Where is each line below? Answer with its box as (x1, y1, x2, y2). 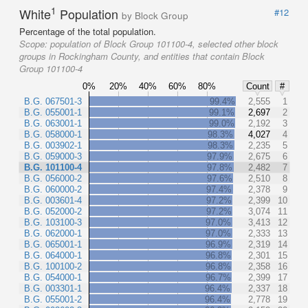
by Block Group (122, 8, 188, 22)
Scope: (19, 36, 50, 50)
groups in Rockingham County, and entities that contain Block (19, 49, 265, 63)
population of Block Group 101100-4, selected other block (50, 36, 278, 50)
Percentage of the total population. (19, 24, 156, 38)
